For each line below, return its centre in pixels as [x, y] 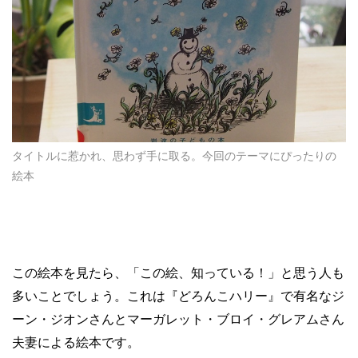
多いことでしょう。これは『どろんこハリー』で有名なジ [178, 296]
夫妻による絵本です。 [76, 342]
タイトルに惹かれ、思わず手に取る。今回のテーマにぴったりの [174, 155]
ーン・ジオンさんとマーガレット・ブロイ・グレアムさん [178, 319]
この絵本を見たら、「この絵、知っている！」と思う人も [178, 273]
